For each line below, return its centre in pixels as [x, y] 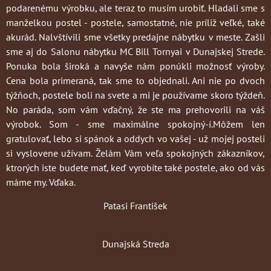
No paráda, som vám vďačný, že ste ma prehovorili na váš [135, 110]
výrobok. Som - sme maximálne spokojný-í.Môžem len [135, 124]
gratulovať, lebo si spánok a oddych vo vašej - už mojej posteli [135, 139]
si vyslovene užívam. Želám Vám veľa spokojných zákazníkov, [135, 153]
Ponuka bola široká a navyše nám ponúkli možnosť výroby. [135, 66]
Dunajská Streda [135, 244]
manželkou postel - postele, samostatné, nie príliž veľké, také [135, 23]
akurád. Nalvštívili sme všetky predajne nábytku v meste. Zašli [135, 37]
